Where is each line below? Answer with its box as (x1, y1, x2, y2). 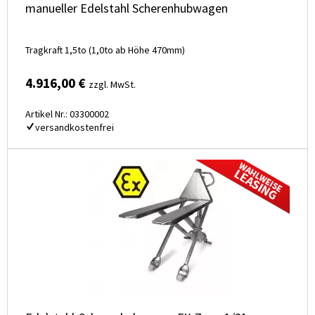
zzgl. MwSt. (89, 78, 136, 91)
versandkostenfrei (35, 121, 114, 134)
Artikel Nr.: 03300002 (25, 108, 109, 121)
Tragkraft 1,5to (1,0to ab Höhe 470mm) (25, 44, 185, 57)
